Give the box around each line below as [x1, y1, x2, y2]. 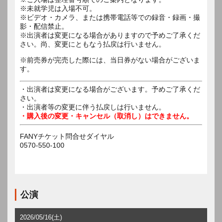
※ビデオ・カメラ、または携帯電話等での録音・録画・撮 [20, 13, 200, 21]
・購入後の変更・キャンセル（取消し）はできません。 [20, 111, 193, 120]
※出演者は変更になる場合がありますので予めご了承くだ [20, 31, 200, 39]
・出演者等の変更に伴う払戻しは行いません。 [20, 103, 166, 111]
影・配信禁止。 [20, 22, 68, 30]
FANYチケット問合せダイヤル [20, 132, 114, 140]
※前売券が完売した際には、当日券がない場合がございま [20, 55, 200, 64]
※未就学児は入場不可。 [20, 4, 96, 12]
